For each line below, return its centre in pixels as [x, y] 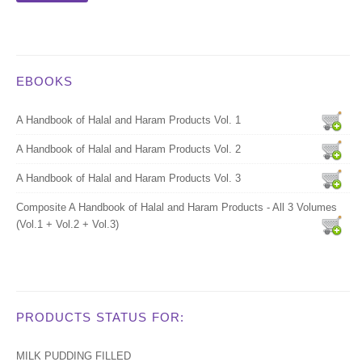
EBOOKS [44, 81]
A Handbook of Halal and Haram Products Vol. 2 [128, 149]
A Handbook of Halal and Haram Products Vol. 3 [128, 178]
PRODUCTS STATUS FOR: [100, 317]
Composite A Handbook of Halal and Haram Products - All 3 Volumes [177, 207]
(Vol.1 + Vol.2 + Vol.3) [67, 224]
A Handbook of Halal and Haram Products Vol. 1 [128, 120]
